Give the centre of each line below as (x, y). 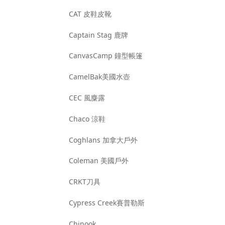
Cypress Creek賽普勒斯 (107, 202)
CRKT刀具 (85, 182)
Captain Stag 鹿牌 (99, 35)
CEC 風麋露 (87, 97)
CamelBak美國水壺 (100, 77)
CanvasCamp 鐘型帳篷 (106, 56)
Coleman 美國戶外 (99, 161)
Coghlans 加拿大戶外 (103, 140)
